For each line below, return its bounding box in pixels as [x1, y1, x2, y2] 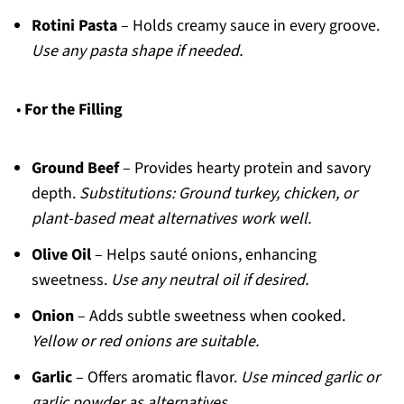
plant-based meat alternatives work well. [31, 207, 311, 231]
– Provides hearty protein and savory [118, 157, 371, 180]
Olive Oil [31, 243, 91, 267]
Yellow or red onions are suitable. [31, 330, 259, 353]
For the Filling [23, 98, 123, 122]
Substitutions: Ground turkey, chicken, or [78, 182, 357, 206]
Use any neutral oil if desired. [110, 269, 308, 292]
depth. [31, 182, 79, 206]
